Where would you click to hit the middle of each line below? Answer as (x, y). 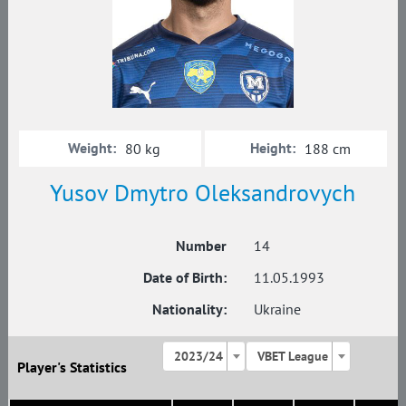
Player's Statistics (72, 367)
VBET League (293, 356)
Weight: (92, 147)
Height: (273, 147)
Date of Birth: (185, 277)
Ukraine (277, 309)
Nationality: (189, 309)
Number (201, 245)
